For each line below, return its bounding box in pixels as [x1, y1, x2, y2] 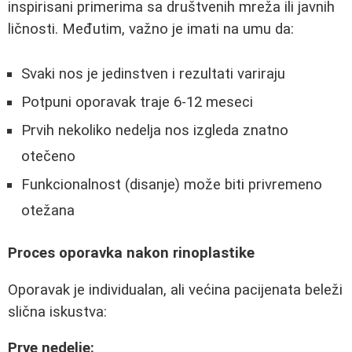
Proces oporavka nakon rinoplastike [8, 244, 255, 262]
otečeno [21, 147, 75, 165]
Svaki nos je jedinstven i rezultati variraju [21, 64, 285, 82]
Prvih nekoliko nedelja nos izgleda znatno [21, 121, 288, 139]
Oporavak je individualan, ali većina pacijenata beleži [8, 280, 343, 299]
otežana [21, 201, 75, 219]
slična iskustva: [8, 302, 107, 321]
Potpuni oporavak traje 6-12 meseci [21, 93, 253, 111]
